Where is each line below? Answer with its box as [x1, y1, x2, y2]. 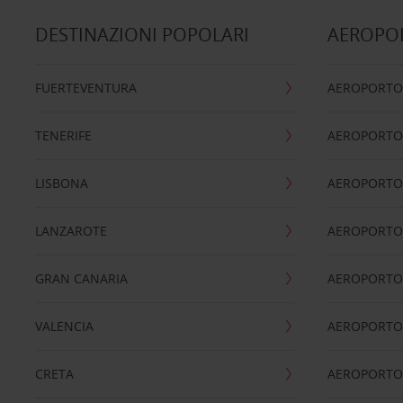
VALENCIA [34, 318, 94, 335]
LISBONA [34, 175, 88, 192]
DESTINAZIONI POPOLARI [34, 22, 249, 47]
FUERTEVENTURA [34, 79, 137, 96]
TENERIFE [34, 127, 92, 144]
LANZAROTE [34, 222, 107, 239]
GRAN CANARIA [34, 270, 128, 287]
